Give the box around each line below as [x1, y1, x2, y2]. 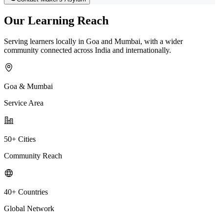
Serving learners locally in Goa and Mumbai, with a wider [4, 37, 183, 45]
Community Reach [4, 151, 62, 160]
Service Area [4, 98, 44, 107]
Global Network [4, 204, 54, 213]
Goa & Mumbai [4, 82, 53, 90]
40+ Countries [4, 187, 48, 196]
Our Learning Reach [4, 14, 109, 27]
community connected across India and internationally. [4, 45, 171, 54]
